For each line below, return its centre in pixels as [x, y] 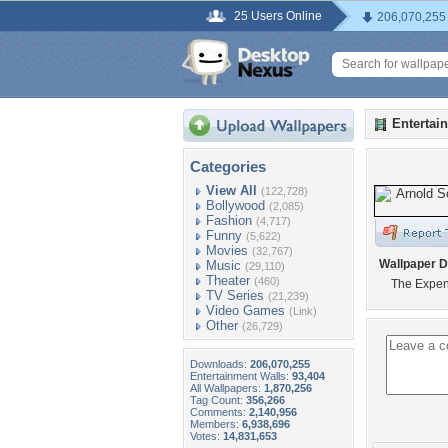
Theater [228, 280]
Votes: [206, 436]
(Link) [303, 311]
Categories [228, 166]
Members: [216, 424]
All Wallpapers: [227, 388]
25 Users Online [278, 16]
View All [231, 190]
